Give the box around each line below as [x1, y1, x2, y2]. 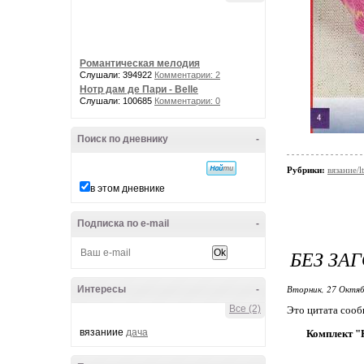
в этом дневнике [90, 183, 165, 194]
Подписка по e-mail [77, 218, 169, 229]
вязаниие [80, 327, 126, 338]
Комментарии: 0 [154, 96, 220, 106]
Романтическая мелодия [80, 58, 200, 69]
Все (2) [229, 303, 261, 314]
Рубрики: [287, 165, 327, 175]
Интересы [77, 284, 126, 295]
